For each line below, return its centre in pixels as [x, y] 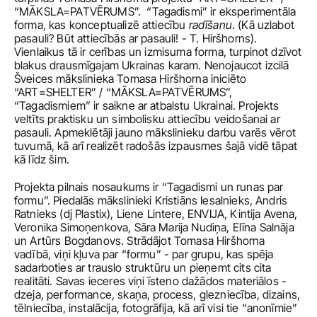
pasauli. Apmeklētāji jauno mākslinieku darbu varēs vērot [155, 132]
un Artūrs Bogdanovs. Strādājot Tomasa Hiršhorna [140, 241]
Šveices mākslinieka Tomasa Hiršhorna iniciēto [131, 79]
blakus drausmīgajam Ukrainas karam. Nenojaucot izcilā [152, 65]
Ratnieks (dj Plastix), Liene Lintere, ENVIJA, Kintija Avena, [156, 214]
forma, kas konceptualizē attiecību [102, 25]
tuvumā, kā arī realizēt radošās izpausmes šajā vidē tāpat [156, 146]
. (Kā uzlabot [263, 25]
